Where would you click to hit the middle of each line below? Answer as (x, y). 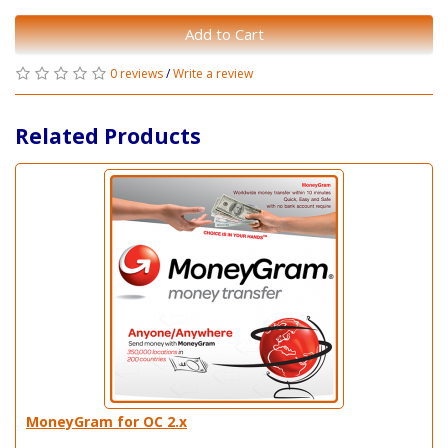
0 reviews (136, 73)
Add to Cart (224, 33)
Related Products (108, 135)
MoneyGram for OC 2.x (106, 421)
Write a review (213, 73)
